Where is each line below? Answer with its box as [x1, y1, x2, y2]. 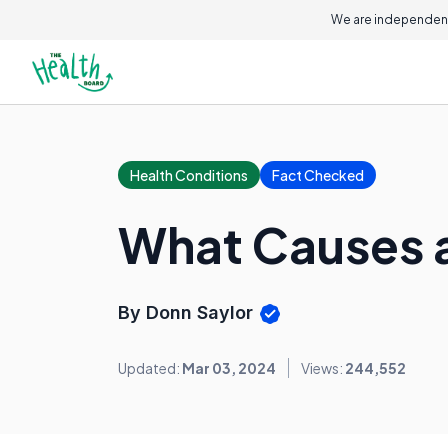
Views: [301, 359, 345, 378]
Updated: [118, 359, 182, 378]
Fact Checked [272, 166, 364, 184]
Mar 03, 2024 [182, 359, 276, 378]
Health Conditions [130, 166, 248, 184]
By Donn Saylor [118, 302, 258, 323]
